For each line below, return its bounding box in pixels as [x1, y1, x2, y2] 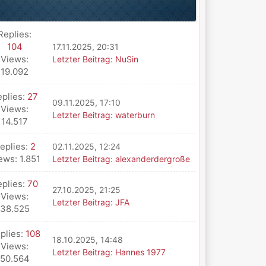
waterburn [115, 110, 155, 120]
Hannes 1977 [115, 247, 166, 257]
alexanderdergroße [115, 154, 190, 164]
